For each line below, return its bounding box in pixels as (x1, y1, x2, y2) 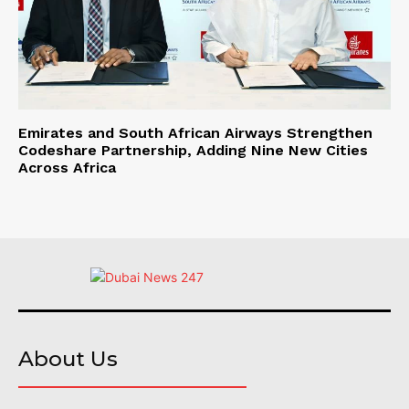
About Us (18, 345, 118, 372)
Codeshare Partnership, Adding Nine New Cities (18, 141, 368, 159)
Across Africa (18, 158, 116, 176)
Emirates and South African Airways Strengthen (18, 123, 372, 142)
